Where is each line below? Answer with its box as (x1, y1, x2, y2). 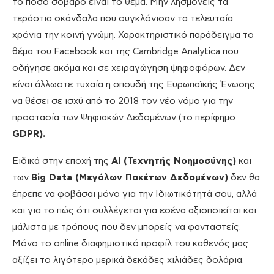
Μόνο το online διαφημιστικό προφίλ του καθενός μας (12, 239, 248, 249)
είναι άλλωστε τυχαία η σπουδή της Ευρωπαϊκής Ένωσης (12, 80, 255, 90)
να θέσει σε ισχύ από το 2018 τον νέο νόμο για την (12, 97, 233, 106)
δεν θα (228, 173, 260, 183)
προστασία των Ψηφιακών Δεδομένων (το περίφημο (12, 113, 235, 123)
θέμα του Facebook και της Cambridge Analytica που (12, 47, 239, 57)
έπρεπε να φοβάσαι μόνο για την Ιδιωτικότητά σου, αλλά (12, 190, 257, 199)
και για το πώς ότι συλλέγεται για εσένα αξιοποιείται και (12, 206, 256, 216)
